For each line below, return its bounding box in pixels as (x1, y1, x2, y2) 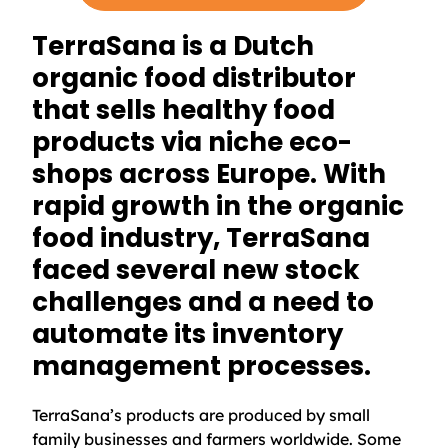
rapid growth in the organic (32, 188, 404, 225)
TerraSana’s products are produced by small (32, 404, 370, 425)
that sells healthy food (32, 92, 335, 129)
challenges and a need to (32, 284, 374, 321)
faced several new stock (32, 252, 360, 289)
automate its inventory (32, 316, 343, 353)
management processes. (32, 348, 371, 385)
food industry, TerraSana (32, 220, 370, 257)
